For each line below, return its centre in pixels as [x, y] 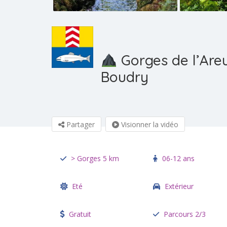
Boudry [125, 77]
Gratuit [80, 214]
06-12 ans [178, 158]
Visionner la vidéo [149, 124]
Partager [80, 124]
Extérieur [179, 186]
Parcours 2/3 [184, 214]
